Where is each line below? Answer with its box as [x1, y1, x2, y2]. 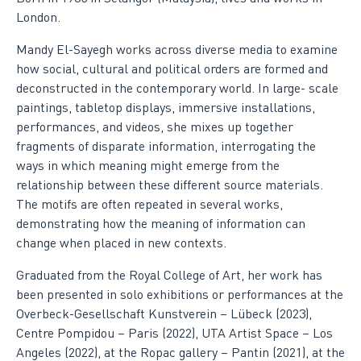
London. [16, 9, 60, 25]
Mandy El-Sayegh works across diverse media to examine [16, 41, 338, 57]
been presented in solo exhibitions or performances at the [16, 286, 343, 302]
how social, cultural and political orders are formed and [16, 60, 328, 77]
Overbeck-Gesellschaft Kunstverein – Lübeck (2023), [16, 305, 312, 322]
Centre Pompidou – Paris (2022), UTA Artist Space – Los [16, 325, 333, 341]
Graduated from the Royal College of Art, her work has [16, 267, 322, 283]
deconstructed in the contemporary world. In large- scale [16, 80, 338, 96]
